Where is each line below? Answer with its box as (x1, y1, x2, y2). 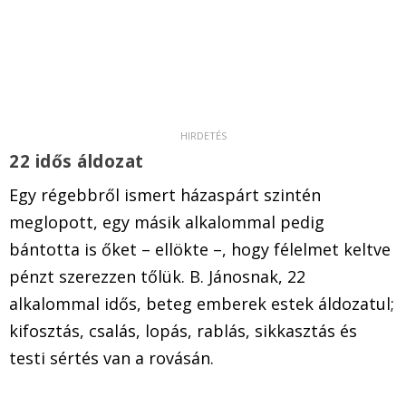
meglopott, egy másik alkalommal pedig (9, 210, 324, 233)
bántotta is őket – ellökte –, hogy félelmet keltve (9, 237, 391, 260)
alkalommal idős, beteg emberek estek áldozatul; (9, 292, 394, 314)
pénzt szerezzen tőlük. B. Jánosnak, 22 (9, 265, 305, 287)
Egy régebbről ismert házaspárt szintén (9, 183, 321, 206)
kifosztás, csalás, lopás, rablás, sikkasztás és (9, 319, 357, 342)
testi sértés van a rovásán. (9, 346, 214, 369)
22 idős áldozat (9, 149, 149, 173)
